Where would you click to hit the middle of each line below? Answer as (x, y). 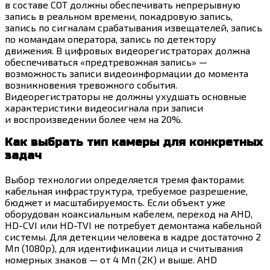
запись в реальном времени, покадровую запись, (119, 16)
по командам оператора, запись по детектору (111, 39)
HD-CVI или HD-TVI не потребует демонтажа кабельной (133, 225)
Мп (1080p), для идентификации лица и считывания (124, 248)
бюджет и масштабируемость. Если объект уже (115, 202)
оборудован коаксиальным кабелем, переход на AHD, (129, 214)
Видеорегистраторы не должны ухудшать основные (126, 96)
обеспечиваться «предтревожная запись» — (106, 61)
